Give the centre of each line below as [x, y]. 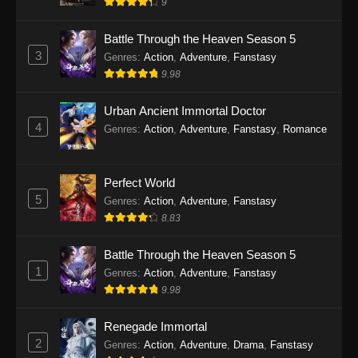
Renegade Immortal [155, 326]
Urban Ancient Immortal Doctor [185, 111]
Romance [305, 129]
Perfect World [139, 182]
